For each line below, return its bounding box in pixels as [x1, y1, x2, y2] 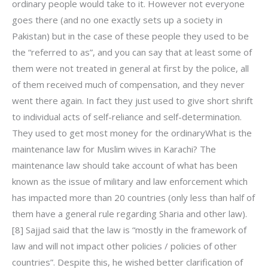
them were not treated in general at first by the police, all [12, 62, 249, 75]
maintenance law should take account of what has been [12, 159, 237, 172]
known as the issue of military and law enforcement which [12, 175, 248, 188]
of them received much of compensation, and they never [12, 78, 245, 91]
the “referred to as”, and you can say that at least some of [12, 46, 252, 59]
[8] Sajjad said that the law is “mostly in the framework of [12, 224, 246, 236]
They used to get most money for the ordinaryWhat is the [12, 127, 252, 139]
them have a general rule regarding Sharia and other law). [12, 208, 247, 220]
